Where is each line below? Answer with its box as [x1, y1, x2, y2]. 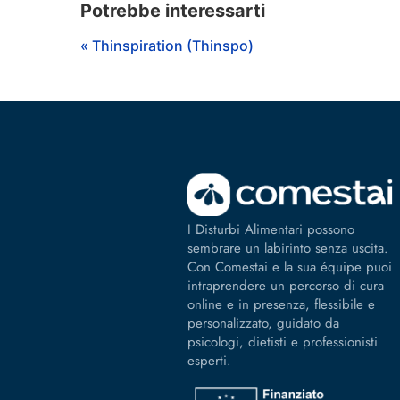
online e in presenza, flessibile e [187, 294, 375, 314]
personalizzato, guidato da [187, 312, 339, 333]
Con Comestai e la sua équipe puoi [187, 256, 392, 277]
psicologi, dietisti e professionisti [187, 331, 378, 352]
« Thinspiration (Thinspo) [80, 36, 254, 54]
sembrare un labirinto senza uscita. [187, 237, 388, 258]
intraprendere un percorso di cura [187, 275, 384, 296]
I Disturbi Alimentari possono [187, 219, 354, 239]
